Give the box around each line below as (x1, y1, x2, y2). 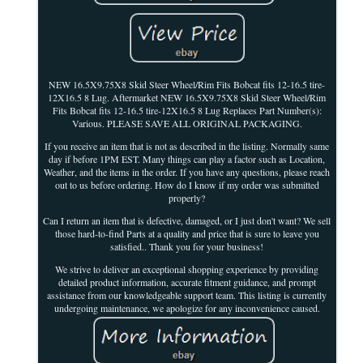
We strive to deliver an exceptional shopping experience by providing (55, 262, 319, 275)
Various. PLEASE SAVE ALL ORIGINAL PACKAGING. (71, 116, 302, 130)
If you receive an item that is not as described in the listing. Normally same (45, 139, 330, 152)
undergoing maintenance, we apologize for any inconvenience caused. (53, 301, 320, 314)
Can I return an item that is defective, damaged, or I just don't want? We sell (43, 213, 331, 227)
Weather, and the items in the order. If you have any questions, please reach (44, 164, 331, 178)
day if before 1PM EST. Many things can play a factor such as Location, (49, 152, 326, 165)
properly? (169, 190, 206, 204)
